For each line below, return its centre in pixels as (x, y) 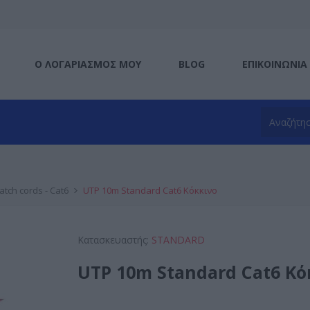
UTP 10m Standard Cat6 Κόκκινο (150, 190)
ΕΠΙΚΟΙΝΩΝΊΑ (275, 64)
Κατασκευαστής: (113, 240)
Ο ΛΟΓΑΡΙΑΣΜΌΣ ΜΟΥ (88, 64)
